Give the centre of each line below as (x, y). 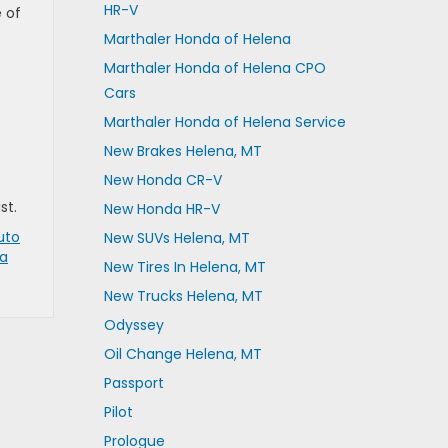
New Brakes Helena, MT (182, 151)
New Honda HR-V (161, 209)
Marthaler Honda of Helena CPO (214, 68)
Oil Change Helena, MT (182, 354)
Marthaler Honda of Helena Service (224, 122)
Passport (133, 383)
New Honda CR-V (162, 180)
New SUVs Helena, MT (176, 238)
